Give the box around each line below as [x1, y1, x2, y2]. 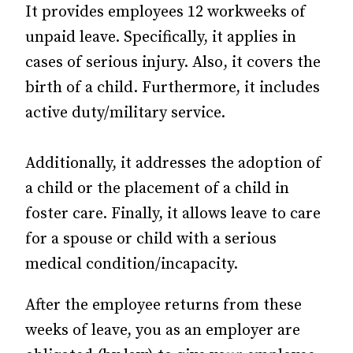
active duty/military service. [25, 102, 225, 123]
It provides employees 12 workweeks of [25, 2, 306, 22]
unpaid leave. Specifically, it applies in [25, 27, 296, 47]
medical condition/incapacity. [25, 254, 238, 274]
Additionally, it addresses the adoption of [25, 153, 321, 173]
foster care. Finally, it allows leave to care [25, 203, 321, 224]
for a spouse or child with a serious [25, 229, 277, 249]
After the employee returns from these [25, 295, 302, 315]
